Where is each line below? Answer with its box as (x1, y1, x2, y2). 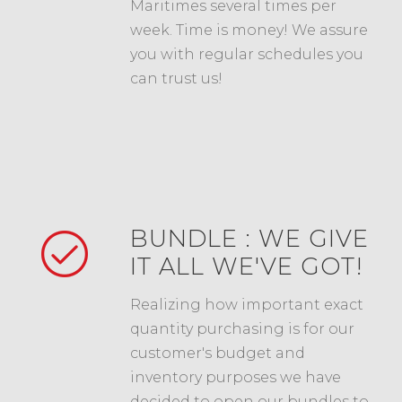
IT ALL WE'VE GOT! (130, 251, 363, 281)
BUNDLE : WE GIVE (130, 223, 369, 253)
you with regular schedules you (130, 45, 363, 63)
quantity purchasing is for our (130, 319, 354, 337)
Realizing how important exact (130, 295, 363, 313)
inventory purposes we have (130, 368, 341, 386)
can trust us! (130, 69, 223, 87)
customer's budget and (130, 344, 305, 362)
